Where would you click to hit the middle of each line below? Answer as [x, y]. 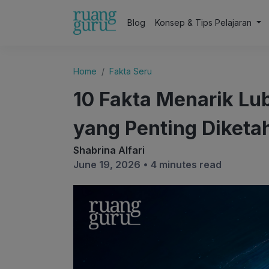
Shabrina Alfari [109, 150]
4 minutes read [186, 165]
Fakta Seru [131, 71]
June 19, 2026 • [112, 165]
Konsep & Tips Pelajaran [205, 23]
